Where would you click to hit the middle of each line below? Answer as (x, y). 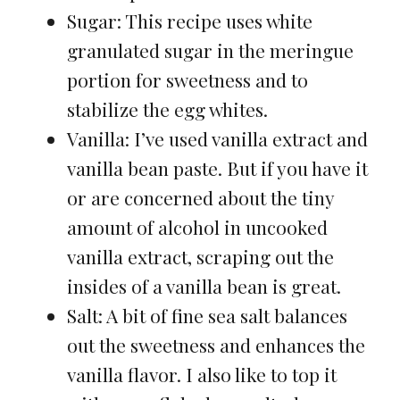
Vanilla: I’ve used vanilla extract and (217, 138)
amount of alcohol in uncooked (197, 226)
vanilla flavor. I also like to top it (201, 374)
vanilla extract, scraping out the (200, 256)
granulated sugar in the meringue (210, 50)
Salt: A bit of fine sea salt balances (207, 315)
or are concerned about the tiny (200, 197)
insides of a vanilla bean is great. (204, 285)
